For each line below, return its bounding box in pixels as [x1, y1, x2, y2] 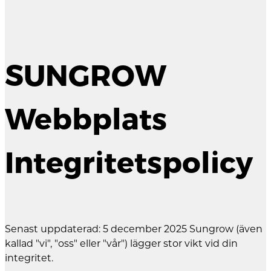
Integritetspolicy [5, 145, 253, 180]
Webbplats [5, 101, 167, 137]
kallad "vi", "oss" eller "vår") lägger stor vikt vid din [5, 237, 238, 249]
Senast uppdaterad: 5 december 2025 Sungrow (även [5, 223, 263, 235]
